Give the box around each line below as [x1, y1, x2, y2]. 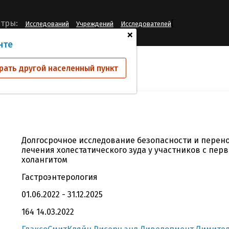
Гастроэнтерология [21, 172, 98, 182]
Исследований [25, 20, 69, 28]
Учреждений [76, 20, 113, 28]
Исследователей [121, 20, 171, 28]
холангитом [21, 155, 67, 165]
